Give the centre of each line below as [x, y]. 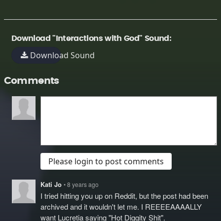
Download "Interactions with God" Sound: [92, 38]
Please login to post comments [106, 161]
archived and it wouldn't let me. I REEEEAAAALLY [121, 206]
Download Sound [62, 55]
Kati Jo [52, 184]
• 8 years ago [81, 184]
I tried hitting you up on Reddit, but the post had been [124, 196]
